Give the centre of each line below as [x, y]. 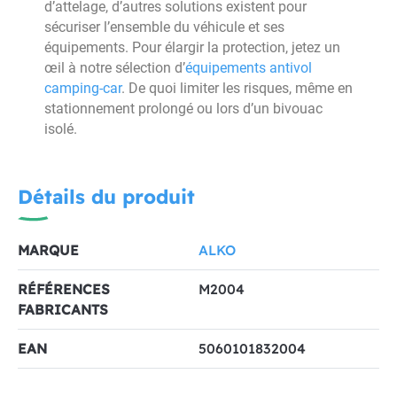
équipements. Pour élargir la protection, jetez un [192, 47]
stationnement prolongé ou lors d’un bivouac [183, 109]
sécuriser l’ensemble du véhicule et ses [164, 27]
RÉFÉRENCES [64, 288]
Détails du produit [106, 196]
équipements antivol [249, 68]
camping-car [83, 88]
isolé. [61, 129]
